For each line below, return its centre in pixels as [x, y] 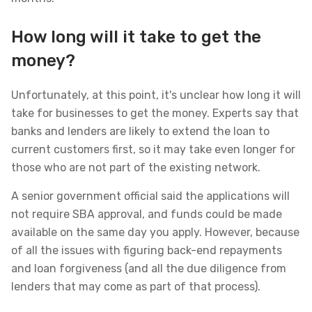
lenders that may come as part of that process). [136, 287]
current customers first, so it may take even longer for [153, 149]
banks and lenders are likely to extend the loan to [140, 131]
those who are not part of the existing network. [136, 167]
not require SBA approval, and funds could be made [147, 214]
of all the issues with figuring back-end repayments [147, 250]
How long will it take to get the [136, 37]
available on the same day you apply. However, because [155, 232]
